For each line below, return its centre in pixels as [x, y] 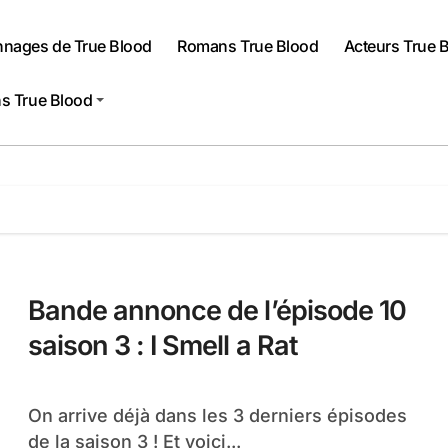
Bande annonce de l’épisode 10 [217, 310]
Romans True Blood [248, 45]
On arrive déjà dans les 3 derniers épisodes [35, 415]
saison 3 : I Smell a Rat [163, 345]
